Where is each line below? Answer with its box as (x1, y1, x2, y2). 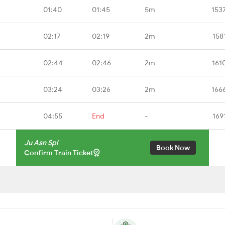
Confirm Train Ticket (24, 148, 93, 157)
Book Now (156, 143, 190, 152)
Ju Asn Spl (24, 138, 58, 147)
